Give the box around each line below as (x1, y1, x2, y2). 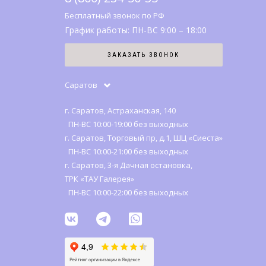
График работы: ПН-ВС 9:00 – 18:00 (64, 24, 207, 36)
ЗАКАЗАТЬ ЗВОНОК (107, 51, 179, 59)
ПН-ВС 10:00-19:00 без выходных (64, 119, 188, 130)
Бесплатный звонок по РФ (64, 10, 164, 21)
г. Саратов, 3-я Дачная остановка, (64, 160, 192, 171)
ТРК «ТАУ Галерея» (64, 173, 134, 185)
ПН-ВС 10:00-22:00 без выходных (64, 187, 188, 198)
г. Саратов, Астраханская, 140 (64, 105, 176, 116)
